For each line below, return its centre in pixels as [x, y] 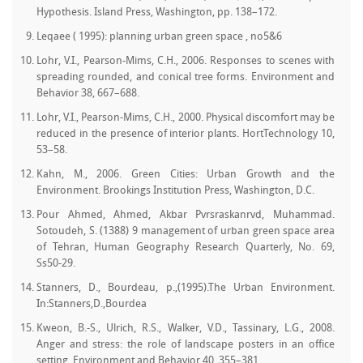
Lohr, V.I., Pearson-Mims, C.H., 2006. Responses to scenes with [186, 61]
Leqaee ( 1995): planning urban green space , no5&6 [159, 37]
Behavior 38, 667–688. [88, 94]
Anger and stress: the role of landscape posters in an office [186, 345]
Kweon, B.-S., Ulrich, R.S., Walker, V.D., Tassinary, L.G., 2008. [186, 329]
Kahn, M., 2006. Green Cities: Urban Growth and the [186, 175]
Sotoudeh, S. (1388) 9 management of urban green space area [186, 231]
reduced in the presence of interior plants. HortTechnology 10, [186, 134]
